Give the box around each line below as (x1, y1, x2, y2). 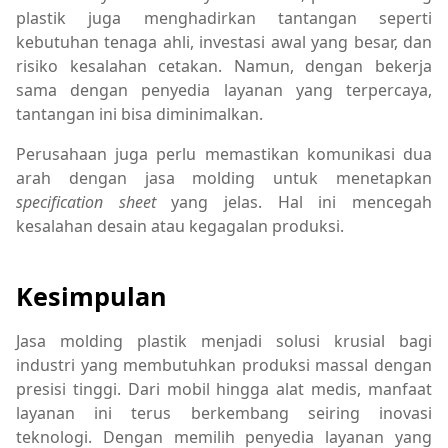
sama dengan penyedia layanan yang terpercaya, (16, 78, 432, 101)
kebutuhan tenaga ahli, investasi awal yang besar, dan (16, 30, 432, 53)
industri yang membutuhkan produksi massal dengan (16, 354, 432, 377)
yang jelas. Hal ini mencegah (155, 190, 433, 213)
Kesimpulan (16, 279, 167, 314)
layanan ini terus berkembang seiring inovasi (16, 402, 432, 425)
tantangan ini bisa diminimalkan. (16, 102, 263, 125)
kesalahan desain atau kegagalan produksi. (16, 214, 344, 237)
